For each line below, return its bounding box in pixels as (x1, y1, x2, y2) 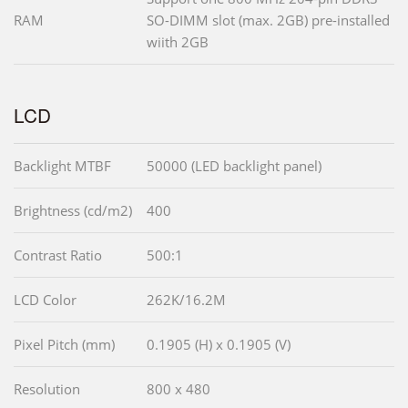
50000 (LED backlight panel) (147, 157, 321, 176)
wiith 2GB (147, 33, 209, 52)
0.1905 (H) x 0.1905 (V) (147, 335, 291, 354)
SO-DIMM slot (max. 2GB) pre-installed (147, 11, 390, 30)
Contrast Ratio (14, 246, 102, 265)
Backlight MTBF (14, 157, 111, 176)
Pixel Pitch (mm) (14, 335, 115, 354)
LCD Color (14, 291, 76, 310)
